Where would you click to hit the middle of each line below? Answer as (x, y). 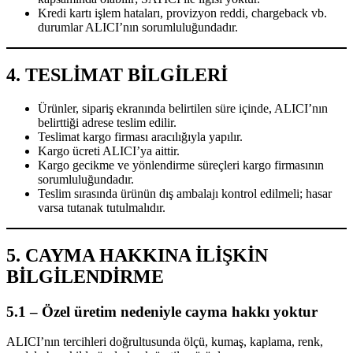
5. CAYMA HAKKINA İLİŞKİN (137, 255)
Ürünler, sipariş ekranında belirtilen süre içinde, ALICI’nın (183, 108)
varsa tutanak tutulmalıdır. (102, 207)
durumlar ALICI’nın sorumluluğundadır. (138, 27)
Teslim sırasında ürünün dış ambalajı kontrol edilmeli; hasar (185, 193)
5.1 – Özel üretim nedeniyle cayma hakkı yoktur (162, 311)
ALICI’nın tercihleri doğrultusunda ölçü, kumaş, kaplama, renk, (165, 342)
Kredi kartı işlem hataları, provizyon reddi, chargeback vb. (182, 13)
